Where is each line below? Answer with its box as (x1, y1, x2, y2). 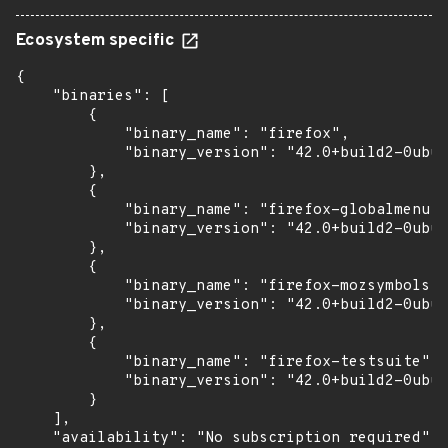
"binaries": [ (16, 87, 169, 106)
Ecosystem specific (16, 30, 179, 52)
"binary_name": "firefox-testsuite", (16, 353, 439, 372)
